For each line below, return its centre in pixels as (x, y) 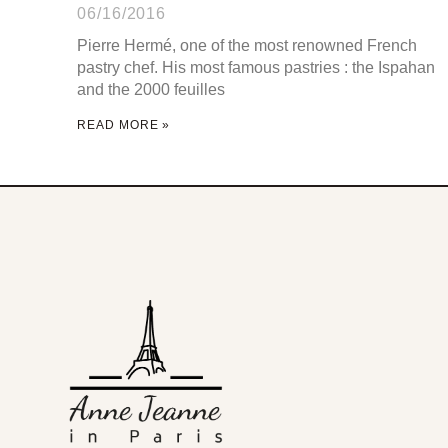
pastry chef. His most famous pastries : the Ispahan (256, 67)
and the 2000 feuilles (151, 89)
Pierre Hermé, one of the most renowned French (247, 45)
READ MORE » (124, 124)
